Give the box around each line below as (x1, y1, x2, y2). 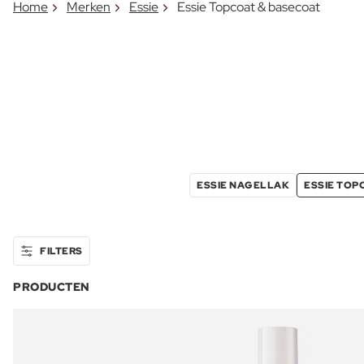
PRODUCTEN (13, 279, 90, 295)
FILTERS (40, 245, 83, 258)
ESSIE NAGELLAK (197, 179, 289, 193)
